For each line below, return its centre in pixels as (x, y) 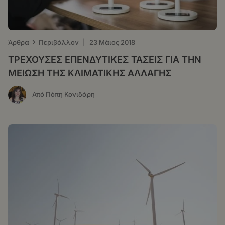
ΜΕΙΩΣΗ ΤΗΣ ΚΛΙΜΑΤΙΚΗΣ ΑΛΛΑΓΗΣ (90, 73)
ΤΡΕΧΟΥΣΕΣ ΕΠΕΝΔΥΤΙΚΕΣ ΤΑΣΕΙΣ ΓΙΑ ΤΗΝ (105, 59)
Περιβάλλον (59, 42)
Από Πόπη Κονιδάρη (64, 95)
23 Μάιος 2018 (112, 42)
